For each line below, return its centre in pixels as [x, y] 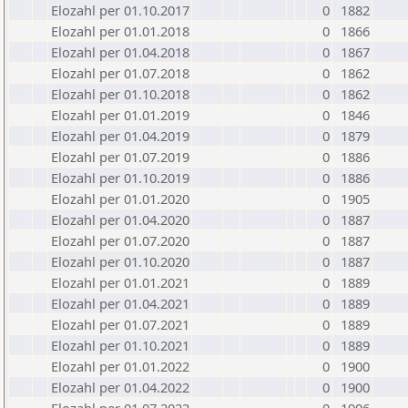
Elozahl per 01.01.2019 [120, 115]
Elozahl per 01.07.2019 [120, 157]
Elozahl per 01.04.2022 [120, 387]
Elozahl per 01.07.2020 [120, 240]
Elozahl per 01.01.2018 [120, 31]
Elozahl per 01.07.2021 [120, 324]
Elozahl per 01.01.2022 [120, 366]
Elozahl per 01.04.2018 [120, 52]
